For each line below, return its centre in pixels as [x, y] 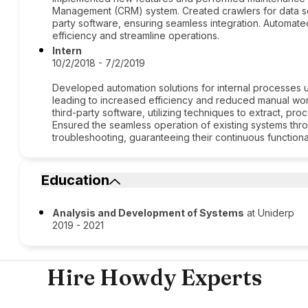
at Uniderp [269, 213]
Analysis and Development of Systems [148, 213]
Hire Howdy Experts [154, 277]
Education [76, 180]
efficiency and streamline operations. [136, 35]
